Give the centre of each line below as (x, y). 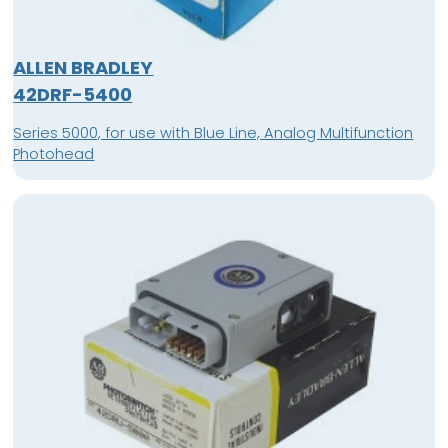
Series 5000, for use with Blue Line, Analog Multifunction (213, 133)
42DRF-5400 (73, 95)
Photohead (54, 154)
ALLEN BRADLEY (83, 68)
